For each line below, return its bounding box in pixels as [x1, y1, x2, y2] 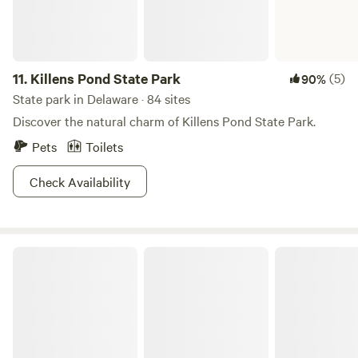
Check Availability [30, 173, 130, 190]
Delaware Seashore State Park [12, 245, 160, 261]
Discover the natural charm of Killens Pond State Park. [13, 112, 316, 129]
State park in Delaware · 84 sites [13, 89, 190, 107]
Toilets [86, 137, 123, 155]
